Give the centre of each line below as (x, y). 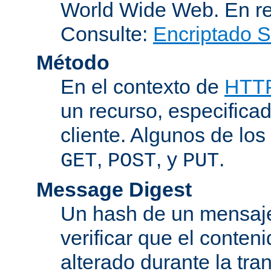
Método (73, 62)
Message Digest (114, 189)
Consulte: (107, 34)
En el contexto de (142, 86)
